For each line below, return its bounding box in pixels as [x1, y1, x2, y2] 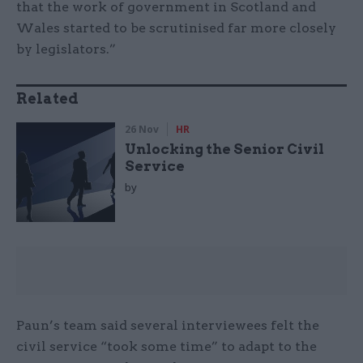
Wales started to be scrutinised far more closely [16, 20, 336, 36]
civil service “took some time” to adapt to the [16, 338, 317, 354]
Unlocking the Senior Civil [125, 141, 325, 158]
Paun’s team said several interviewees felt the [16, 317, 319, 333]
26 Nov [125, 122, 160, 137]
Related [16, 90, 79, 108]
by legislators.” [16, 41, 116, 58]
